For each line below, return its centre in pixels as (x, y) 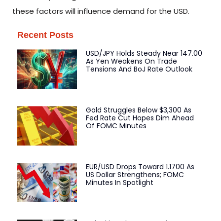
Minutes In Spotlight (119, 182)
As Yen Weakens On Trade (131, 61)
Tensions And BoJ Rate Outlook (139, 69)
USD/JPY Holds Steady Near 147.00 (144, 54)
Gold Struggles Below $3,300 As (138, 110)
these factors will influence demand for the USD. (101, 11)
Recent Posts (45, 35)
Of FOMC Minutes (116, 126)
